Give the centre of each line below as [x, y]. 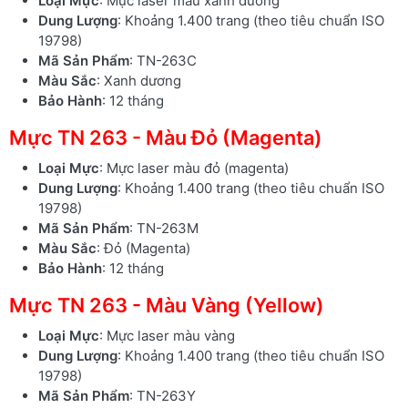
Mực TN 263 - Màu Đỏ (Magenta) [166, 137]
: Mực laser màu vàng [167, 335]
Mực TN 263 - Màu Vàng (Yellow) [167, 305]
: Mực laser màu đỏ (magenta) [194, 168]
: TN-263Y [163, 395]
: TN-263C [163, 60]
